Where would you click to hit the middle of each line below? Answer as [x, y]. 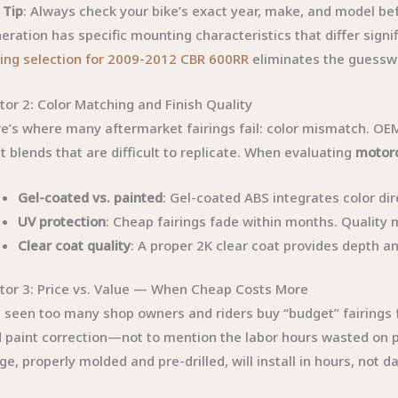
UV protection [62, 221]
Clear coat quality [75, 245]
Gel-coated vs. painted [91, 197]
